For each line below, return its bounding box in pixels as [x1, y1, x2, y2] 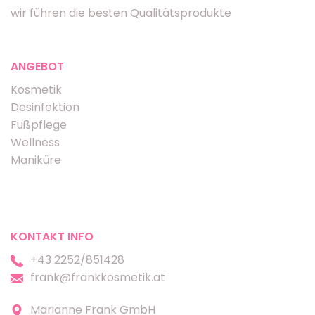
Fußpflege [11, 117, 67, 134]
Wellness [11, 134, 60, 151]
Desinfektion [11, 99, 79, 116]
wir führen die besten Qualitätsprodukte [11, 5, 231, 22]
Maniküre [11, 152, 61, 169]
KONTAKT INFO [11, 229, 94, 245]
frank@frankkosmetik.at [30, 269, 165, 286]
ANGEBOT [11, 58, 64, 75]
